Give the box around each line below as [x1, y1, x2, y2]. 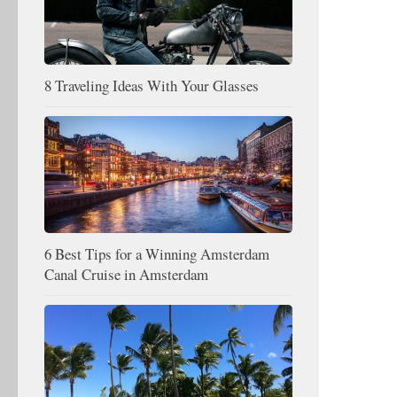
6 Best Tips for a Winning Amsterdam [44, 243, 269, 264]
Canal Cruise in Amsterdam [44, 263, 208, 284]
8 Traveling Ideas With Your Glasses [44, 74, 259, 96]
